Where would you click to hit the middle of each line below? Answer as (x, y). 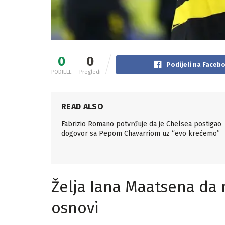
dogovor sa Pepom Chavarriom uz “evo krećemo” (141, 133)
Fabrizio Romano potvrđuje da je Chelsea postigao (141, 124)
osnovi (75, 208)
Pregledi (90, 72)
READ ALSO (82, 106)
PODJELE (62, 72)
